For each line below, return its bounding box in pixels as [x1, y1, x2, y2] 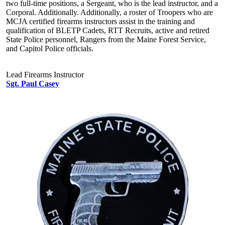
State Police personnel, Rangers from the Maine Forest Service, [6, 35, 206, 44]
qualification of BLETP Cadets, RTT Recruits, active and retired [6, 26, 209, 35]
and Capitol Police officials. [6, 44, 93, 53]
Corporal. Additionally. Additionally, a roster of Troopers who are [6, 8, 213, 17]
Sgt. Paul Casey [6, 79, 59, 88]
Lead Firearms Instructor [6, 70, 84, 79]
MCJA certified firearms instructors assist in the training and [6, 17, 195, 26]
